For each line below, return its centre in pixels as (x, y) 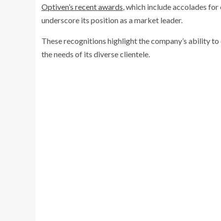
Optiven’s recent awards (82, 7)
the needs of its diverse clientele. (96, 54)
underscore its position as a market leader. (112, 20)
